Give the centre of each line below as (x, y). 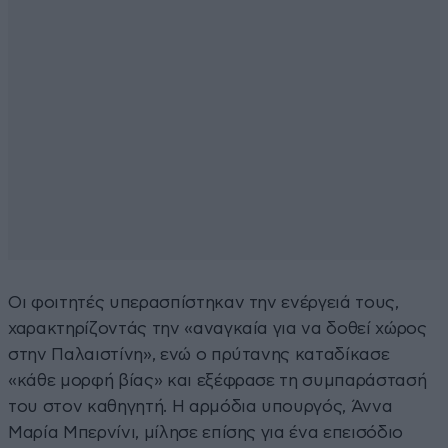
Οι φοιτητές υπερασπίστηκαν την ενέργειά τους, (203, 302)
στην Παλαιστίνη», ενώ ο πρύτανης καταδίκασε (199, 354)
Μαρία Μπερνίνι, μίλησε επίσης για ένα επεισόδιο (206, 432)
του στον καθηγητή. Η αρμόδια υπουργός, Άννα (200, 406)
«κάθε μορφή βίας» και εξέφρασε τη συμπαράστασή (217, 380)
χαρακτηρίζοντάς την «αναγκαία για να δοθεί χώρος (217, 328)
